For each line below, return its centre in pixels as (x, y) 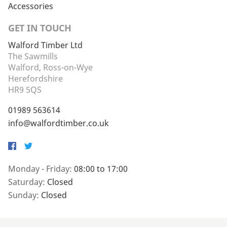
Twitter (37, 150)
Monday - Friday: (41, 169)
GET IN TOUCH (40, 28)
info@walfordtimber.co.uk (59, 123)
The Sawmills (33, 56)
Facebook (26, 150)
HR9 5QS (25, 90)
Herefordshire (35, 79)
